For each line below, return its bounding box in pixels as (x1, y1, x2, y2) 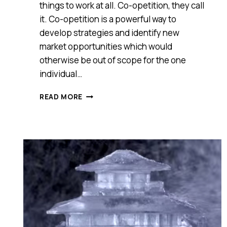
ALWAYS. (82, 110, 113, 120)
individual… (40, 67, 82, 80)
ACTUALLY (82, 195, 121, 205)
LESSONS (82, 121, 117, 130)
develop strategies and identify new (40, 26, 179, 39)
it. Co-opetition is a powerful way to (40, 13, 176, 25)
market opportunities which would (40, 40, 172, 52)
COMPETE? (82, 89, 124, 98)
